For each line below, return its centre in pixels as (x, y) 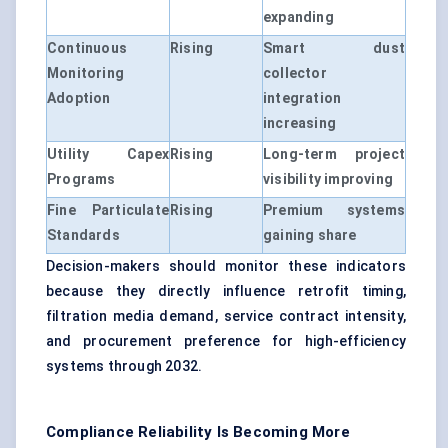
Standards (83, 235)
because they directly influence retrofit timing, (226, 291)
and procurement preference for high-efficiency (226, 341)
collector (295, 73)
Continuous (87, 48)
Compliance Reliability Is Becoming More (198, 432)
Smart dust (334, 48)
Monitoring (85, 73)
